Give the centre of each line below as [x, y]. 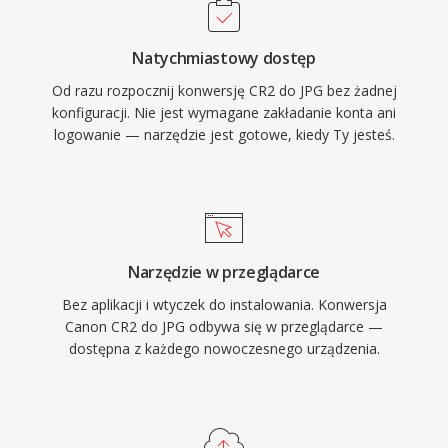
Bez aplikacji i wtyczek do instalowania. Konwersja [224, 304]
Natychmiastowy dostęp [224, 58]
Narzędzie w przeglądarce [224, 272]
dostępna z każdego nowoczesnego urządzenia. [224, 348]
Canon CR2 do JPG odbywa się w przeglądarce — [224, 326]
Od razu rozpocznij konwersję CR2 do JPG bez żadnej [224, 90]
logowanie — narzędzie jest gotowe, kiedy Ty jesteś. [224, 134]
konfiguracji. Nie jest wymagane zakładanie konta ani [224, 112]
